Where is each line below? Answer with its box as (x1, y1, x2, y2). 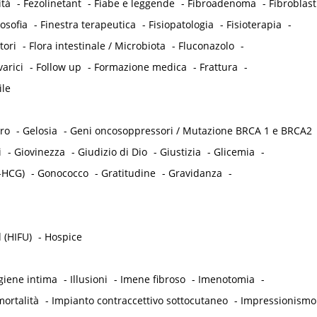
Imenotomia (197, 272, 255, 287)
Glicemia (213, 145, 255, 159)
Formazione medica (93, 60, 187, 74)
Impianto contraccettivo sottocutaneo (51, 294, 228, 308)
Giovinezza (13, 145, 65, 159)
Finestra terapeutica (40, 18, 136, 32)
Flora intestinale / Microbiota (28, 39, 166, 53)
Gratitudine (100, 166, 156, 180)
